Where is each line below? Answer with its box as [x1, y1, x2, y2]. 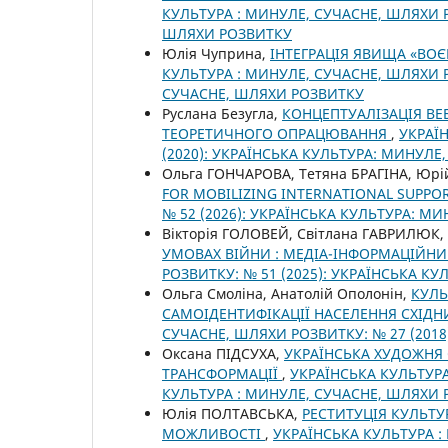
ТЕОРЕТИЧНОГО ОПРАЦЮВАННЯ [162, 124, 391, 144]
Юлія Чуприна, [162, 44, 270, 64]
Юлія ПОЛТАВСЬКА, [162, 404, 302, 424]
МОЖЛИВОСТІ [162, 424, 265, 444]
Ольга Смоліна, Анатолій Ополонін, [162, 284, 411, 304]
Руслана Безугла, [162, 104, 282, 124]
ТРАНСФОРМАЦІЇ [162, 364, 282, 384]
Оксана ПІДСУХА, [162, 344, 284, 364]
